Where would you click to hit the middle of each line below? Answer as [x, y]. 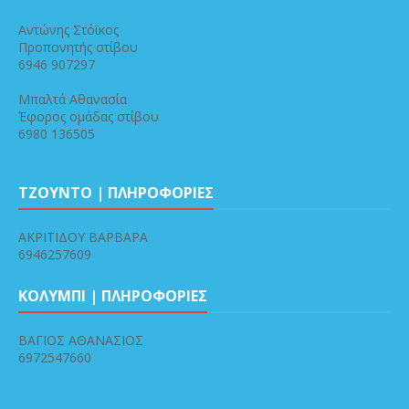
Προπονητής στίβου [78, 47]
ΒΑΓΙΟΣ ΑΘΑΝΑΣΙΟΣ [81, 341]
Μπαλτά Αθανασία [73, 100]
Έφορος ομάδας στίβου [89, 117]
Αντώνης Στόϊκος [68, 30]
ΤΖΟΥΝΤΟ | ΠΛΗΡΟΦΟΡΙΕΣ [116, 193]
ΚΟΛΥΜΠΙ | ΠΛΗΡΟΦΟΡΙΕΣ [113, 296]
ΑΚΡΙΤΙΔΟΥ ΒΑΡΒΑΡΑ [83, 237]
